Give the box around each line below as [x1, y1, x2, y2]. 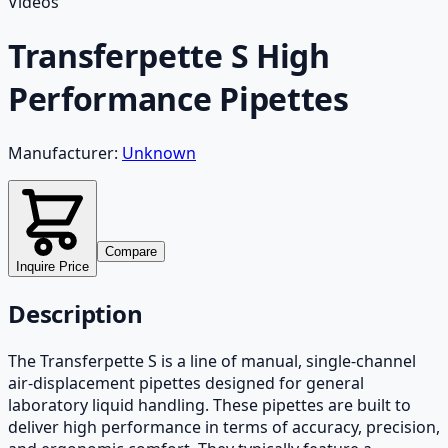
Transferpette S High [8, 34, 330, 78]
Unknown [122, 141, 196, 164]
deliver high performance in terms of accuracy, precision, [8, 415, 440, 438]
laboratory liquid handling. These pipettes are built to [8, 393, 411, 416]
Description [8, 296, 143, 330]
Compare [105, 243, 157, 259]
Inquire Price [16, 258, 89, 274]
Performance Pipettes [8, 77, 349, 121]
